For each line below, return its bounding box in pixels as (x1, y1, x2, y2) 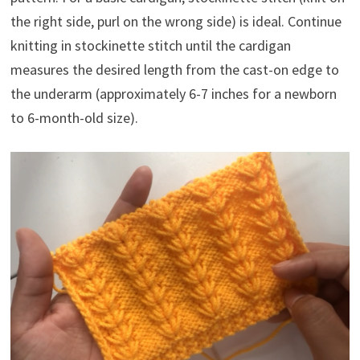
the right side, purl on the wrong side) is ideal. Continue (10, 11, 342, 31)
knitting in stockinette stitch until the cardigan (10, 35, 291, 55)
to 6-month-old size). (10, 108, 138, 127)
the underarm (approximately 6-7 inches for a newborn (10, 84, 337, 103)
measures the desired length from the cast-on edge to (10, 59, 339, 79)
